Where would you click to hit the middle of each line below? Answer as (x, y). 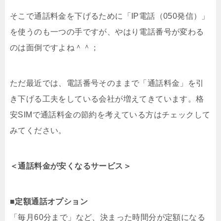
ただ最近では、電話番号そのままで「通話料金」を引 (107, 83)
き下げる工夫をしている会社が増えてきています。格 (107, 99)
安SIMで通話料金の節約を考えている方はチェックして (110, 114)
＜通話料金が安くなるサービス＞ (71, 166)
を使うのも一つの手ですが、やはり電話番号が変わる (107, 32)
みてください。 (38, 130)
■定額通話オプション (49, 201)
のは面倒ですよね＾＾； (55, 47)
